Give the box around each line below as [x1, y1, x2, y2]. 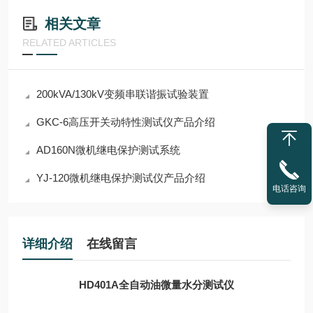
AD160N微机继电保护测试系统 [36, 144, 180, 156]
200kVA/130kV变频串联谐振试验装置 [36, 88, 209, 100]
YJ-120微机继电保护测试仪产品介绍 [36, 172, 205, 184]
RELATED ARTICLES [22, 37, 116, 48]
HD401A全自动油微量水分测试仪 [79, 279, 234, 291]
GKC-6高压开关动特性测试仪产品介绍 [36, 116, 215, 128]
